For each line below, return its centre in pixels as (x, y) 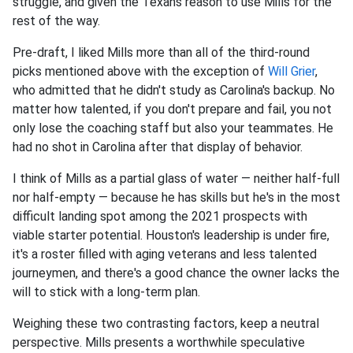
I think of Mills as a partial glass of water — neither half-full (176, 178)
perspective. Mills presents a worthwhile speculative (159, 342)
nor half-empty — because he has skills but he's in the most (176, 197)
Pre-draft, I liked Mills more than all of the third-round (161, 52)
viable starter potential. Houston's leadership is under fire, (171, 235)
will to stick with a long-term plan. (106, 292)
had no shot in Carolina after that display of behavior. (158, 147)
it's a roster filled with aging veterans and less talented (165, 254)
